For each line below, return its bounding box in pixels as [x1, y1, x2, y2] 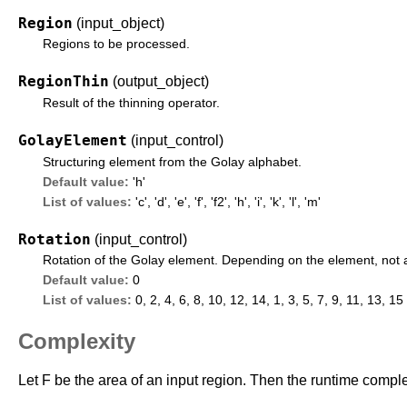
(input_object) [73, 15, 172, 31]
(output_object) [109, 74, 216, 90]
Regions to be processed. [43, 37, 191, 52]
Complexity [18, 329, 135, 354]
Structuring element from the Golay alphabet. [43, 155, 303, 170]
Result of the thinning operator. [43, 96, 221, 111]
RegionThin [18, 73, 109, 91]
